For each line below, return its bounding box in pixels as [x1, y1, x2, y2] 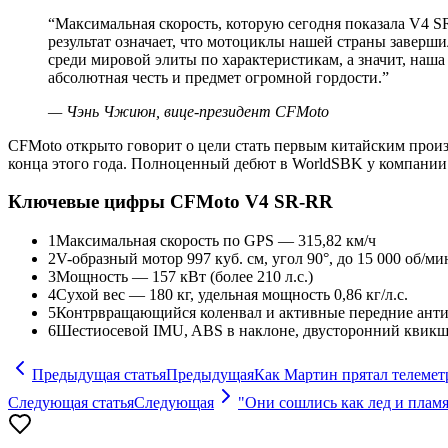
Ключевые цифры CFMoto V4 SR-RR [8, 191, 333, 213]
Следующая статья [8, 394, 134, 412]
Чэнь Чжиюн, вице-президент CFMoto [66, 102, 329, 120]
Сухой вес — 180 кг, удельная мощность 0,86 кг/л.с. [56, 286, 408, 304]
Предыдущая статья [32, 366, 166, 384]
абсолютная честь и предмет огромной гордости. [48, 68, 382, 86]
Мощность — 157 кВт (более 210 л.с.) [56, 268, 313, 286]
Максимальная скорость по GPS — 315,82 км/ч [56, 232, 376, 250]
